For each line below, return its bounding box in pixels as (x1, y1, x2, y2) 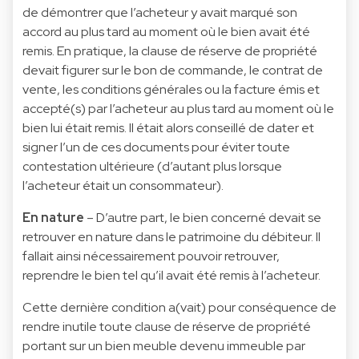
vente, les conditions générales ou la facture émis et (22, 80, 320, 98)
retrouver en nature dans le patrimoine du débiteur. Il (22, 228, 321, 245)
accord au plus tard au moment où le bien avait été (22, 22, 310, 40)
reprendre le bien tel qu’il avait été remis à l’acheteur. (22, 266, 321, 284)
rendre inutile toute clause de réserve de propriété (22, 317, 311, 335)
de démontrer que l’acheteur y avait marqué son (22, 3, 297, 21)
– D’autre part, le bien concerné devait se (84, 208, 321, 226)
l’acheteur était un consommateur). (22, 176, 224, 194)
